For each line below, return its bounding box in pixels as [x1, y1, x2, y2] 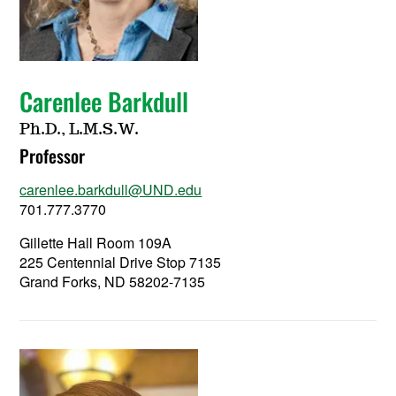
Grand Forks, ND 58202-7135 [19, 271, 206, 293]
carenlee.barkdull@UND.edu [19, 179, 202, 201]
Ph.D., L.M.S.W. [19, 122, 140, 139]
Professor [19, 142, 86, 170]
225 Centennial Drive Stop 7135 [19, 252, 222, 273]
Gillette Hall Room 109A [19, 232, 172, 254]
